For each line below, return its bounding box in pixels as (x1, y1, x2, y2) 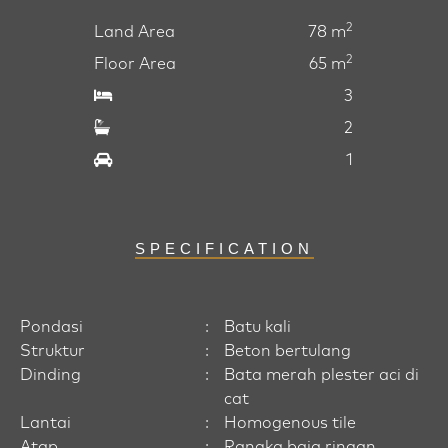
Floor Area (94, 56, 177, 73)
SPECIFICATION (134, 240, 314, 258)
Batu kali (224, 319, 291, 336)
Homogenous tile (224, 415, 356, 432)
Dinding (20, 367, 81, 384)
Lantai (20, 415, 71, 432)
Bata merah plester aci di (224, 367, 419, 384)
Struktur (20, 343, 85, 360)
